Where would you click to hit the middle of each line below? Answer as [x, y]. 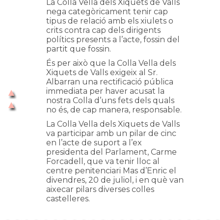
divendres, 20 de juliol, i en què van [115, 180]
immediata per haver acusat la [105, 91]
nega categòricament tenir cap [107, 12]
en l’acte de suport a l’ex [94, 143]
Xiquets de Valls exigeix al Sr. [102, 72]
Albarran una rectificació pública [110, 82]
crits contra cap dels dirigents [103, 30]
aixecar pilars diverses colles [100, 189]
